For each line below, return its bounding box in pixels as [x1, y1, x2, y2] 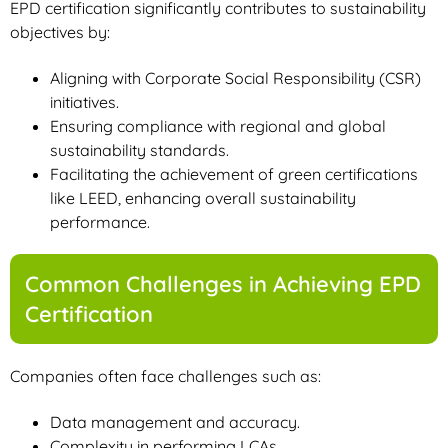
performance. [50, 211, 150, 232]
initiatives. [50, 91, 119, 112]
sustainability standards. [50, 139, 229, 160]
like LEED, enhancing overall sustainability [50, 187, 356, 208]
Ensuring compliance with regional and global [50, 115, 386, 136]
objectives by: [10, 21, 110, 42]
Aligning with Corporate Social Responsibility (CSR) [50, 67, 421, 88]
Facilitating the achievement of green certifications [50, 163, 418, 184]
